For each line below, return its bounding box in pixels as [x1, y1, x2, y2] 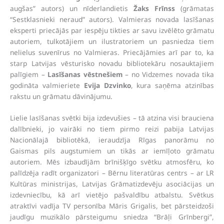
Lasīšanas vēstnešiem [47, 69, 122, 79]
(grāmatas [180, 3, 214, 13]
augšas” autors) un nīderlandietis [10, 3, 133, 13]
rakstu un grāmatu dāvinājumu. [10, 91, 112, 101]
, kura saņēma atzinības [130, 80, 214, 90]
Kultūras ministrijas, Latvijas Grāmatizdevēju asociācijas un [10, 179, 214, 189]
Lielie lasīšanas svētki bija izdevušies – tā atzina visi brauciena [10, 113, 214, 123]
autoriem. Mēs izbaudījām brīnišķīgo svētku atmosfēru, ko [10, 157, 214, 167]
